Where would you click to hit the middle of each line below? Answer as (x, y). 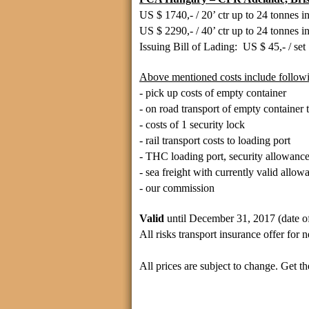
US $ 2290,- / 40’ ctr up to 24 (205, 31)
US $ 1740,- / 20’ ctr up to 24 (205, 15)
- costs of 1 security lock (192, 124)
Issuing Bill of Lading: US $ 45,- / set (222, 47)
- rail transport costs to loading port (215, 140)
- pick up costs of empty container (213, 93)
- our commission (177, 188)
